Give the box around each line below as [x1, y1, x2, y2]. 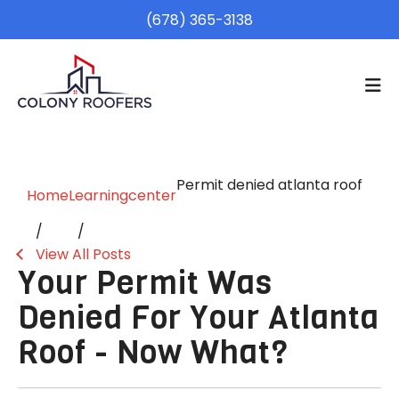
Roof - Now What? [18, 330, 289, 374]
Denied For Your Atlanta [18, 295, 379, 339]
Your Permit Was [18, 260, 273, 305]
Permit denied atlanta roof [176, 174, 362, 195]
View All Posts [36, 243, 131, 265]
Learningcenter [69, 184, 176, 206]
